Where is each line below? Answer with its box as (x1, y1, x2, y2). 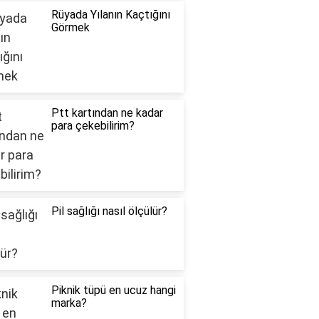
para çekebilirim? (51, 119, 135, 133)
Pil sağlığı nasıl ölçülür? (51, 204, 167, 219)
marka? (51, 296, 87, 310)
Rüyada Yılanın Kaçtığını (51, 8, 170, 22)
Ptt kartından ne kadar (51, 106, 163, 120)
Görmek (51, 21, 90, 35)
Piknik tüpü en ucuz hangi (51, 283, 176, 298)
